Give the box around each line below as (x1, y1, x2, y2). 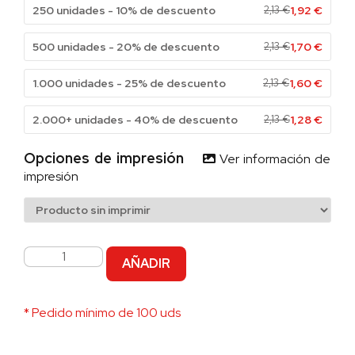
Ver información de (216, 150, 330, 167)
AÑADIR (122, 254, 170, 272)
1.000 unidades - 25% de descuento (32, 75, 226, 90)
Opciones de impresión (24, 148, 203, 167)
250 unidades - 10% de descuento (32, 2, 216, 17)
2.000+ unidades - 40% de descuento (32, 112, 238, 127)
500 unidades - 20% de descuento (32, 39, 219, 54)
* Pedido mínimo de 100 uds (24, 303, 181, 321)
